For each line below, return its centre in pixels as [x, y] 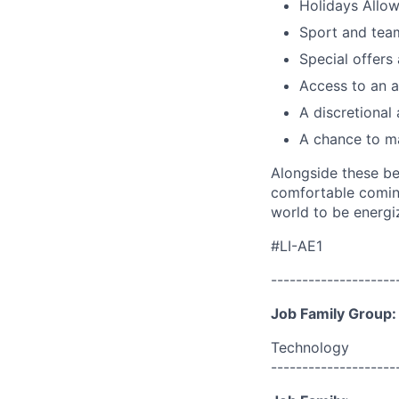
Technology [310, 347]
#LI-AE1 [297, 246]
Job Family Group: [334, 313]
